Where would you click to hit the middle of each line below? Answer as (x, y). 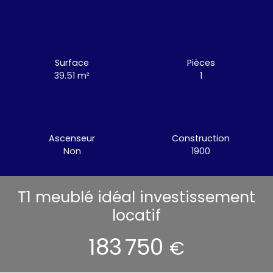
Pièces (201, 62)
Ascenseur (72, 138)
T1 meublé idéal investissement (136, 197)
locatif (136, 215)
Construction (201, 138)
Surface (72, 62)
